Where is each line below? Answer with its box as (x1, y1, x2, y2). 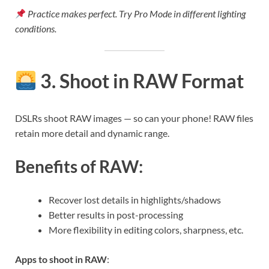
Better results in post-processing (49, 209, 183, 221)
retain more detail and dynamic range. (15, 127, 169, 139)
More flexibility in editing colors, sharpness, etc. (49, 224, 243, 236)
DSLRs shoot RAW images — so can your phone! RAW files (15, 112, 253, 124)
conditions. (15, 23, 56, 35)
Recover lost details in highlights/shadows (49, 194, 221, 206)
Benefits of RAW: (15, 156, 143, 177)
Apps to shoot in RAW (15, 253, 107, 265)
